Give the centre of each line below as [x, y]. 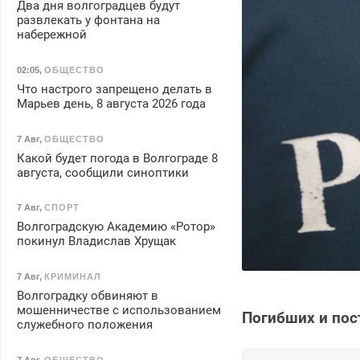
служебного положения [84, 324]
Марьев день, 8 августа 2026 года [111, 103]
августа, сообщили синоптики [102, 172]
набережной [51, 35]
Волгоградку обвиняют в [87, 295]
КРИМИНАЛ [72, 276]
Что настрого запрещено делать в [114, 89]
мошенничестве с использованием [119, 310]
